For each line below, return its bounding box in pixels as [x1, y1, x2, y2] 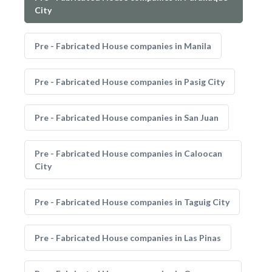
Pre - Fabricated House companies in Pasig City [35, 76, 225, 87]
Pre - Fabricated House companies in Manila [35, 41, 211, 51]
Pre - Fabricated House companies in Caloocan [35, 148, 222, 158]
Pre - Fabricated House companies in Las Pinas [35, 233, 221, 243]
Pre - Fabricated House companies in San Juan [35, 112, 219, 123]
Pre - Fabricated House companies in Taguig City [35, 197, 229, 207]
